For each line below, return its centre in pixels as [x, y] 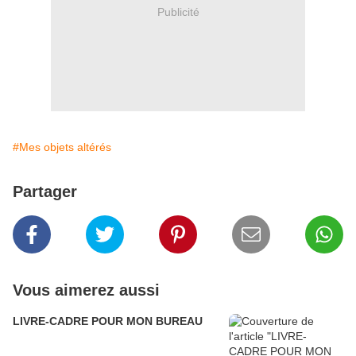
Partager [45, 192]
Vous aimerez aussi [86, 290]
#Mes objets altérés [62, 147]
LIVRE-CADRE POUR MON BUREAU [108, 321]
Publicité [178, 12]
